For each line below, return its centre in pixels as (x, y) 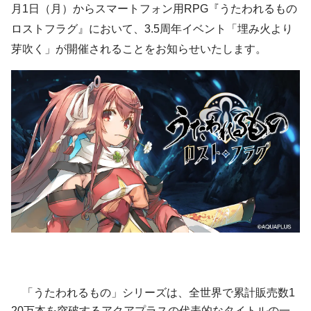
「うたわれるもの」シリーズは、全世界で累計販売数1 (153, 293)
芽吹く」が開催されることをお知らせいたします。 (139, 49)
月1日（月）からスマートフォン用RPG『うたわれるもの (154, 9)
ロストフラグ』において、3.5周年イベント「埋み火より (152, 29)
